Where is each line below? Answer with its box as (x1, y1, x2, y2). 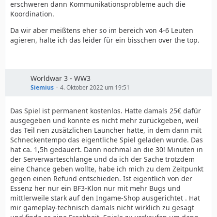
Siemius (31, 83, 54, 92)
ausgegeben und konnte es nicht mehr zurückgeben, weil (10, 116, 199, 125)
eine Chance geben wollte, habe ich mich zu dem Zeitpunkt (10, 164, 203, 173)
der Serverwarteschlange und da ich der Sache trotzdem (10, 155, 195, 164)
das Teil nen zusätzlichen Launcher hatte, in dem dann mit (10, 125, 201, 135)
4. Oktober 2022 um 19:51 (60, 83, 130, 92)
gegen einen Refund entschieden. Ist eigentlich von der (10, 174, 192, 183)
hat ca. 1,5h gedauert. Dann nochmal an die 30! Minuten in (10, 145, 203, 154)
